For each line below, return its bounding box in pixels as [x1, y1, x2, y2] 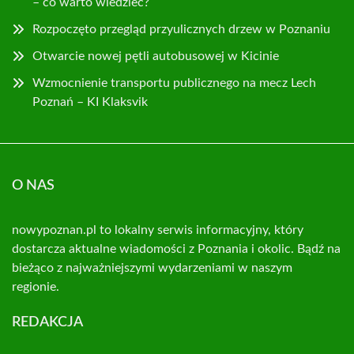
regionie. [12, 280, 59, 293]
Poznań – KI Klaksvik [32, 95, 148, 108]
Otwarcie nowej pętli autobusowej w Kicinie [32, 49, 279, 62]
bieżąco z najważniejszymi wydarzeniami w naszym [12, 261, 292, 274]
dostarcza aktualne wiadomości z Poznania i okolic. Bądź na [12, 242, 341, 255]
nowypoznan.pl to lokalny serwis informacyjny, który [12, 223, 303, 236]
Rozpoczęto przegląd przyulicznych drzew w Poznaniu [32, 22, 330, 36]
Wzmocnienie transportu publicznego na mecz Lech [32, 76, 316, 89]
